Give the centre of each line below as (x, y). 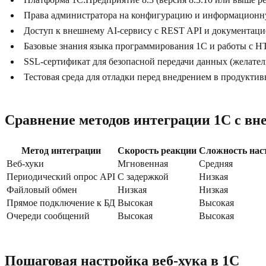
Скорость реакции (157, 151)
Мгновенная (143, 164)
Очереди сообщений (48, 216)
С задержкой (143, 177)
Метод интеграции (61, 151)
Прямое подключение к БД (61, 203)
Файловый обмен (42, 190)
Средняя (216, 164)
